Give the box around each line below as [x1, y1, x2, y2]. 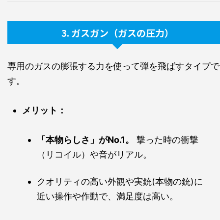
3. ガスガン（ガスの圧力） [61, 26, 174, 40]
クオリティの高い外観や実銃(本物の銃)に [37, 176, 203, 187]
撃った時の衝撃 [134, 135, 198, 145]
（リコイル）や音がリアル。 [37, 149, 152, 160]
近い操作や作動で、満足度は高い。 [37, 191, 178, 202]
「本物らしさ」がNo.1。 [37, 135, 134, 145]
